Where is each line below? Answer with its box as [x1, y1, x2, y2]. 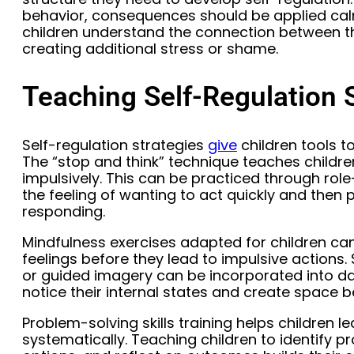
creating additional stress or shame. [22, 38, 278, 58]
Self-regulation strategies [22, 135, 208, 156]
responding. [22, 201, 105, 222]
